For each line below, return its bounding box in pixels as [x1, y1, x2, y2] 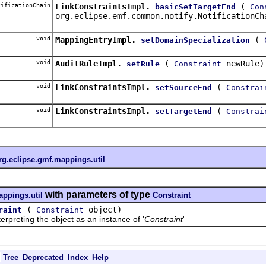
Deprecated [23, 252, 64, 262]
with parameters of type [43, 189, 153, 199]
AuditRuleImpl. [55, 58, 122, 68]
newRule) [221, 58, 264, 68]
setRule [126, 59, 160, 68]
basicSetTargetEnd [155, 2, 236, 11]
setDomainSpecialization [141, 35, 250, 45]
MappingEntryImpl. [55, 34, 136, 45]
